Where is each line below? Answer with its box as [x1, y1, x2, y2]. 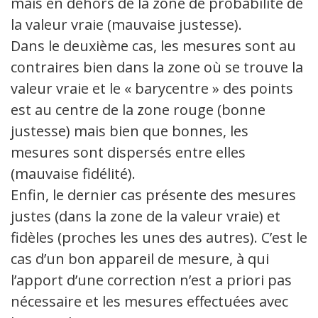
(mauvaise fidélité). [11, 164, 136, 184]
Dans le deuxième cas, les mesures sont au [11, 36, 296, 56]
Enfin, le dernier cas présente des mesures [11, 185, 296, 205]
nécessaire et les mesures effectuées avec [11, 292, 288, 312]
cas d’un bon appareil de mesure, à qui [11, 249, 269, 269]
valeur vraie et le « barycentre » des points [11, 79, 293, 99]
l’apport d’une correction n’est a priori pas [11, 270, 292, 290]
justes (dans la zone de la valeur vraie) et [11, 207, 280, 226]
